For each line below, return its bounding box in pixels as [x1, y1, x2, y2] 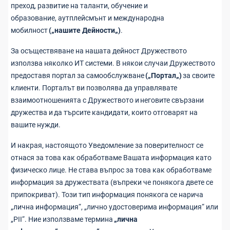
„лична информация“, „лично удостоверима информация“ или [11, 203, 218, 211]
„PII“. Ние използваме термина [11, 215, 114, 223]
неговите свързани [140, 96, 204, 104]
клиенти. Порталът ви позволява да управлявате [11, 84, 177, 92]
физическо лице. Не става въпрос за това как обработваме [11, 166, 212, 174]
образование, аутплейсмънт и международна [11, 14, 164, 22]
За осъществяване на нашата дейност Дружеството [11, 47, 187, 55]
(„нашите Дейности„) [49, 26, 121, 34]
